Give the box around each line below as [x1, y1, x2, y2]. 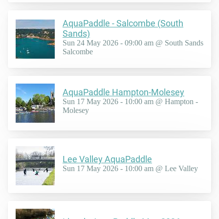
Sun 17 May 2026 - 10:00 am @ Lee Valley [63, 164, 198, 173]
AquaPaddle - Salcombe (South [63, 18, 183, 28]
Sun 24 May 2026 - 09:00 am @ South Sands [63, 38, 203, 47]
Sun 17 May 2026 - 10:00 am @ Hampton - [63, 97, 198, 106]
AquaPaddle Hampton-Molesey [63, 87, 184, 98]
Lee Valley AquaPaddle [63, 154, 152, 165]
